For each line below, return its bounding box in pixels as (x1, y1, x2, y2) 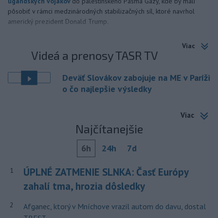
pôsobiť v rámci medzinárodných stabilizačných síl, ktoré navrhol (8, 7, 195, 16)
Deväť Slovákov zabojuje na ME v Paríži (62, 72, 210, 84)
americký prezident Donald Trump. (8, 17, 109, 26)
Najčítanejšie (75, 122, 143, 136)
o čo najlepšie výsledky (62, 83, 152, 95)
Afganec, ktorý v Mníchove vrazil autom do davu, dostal (23, 201, 206, 211)
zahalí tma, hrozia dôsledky (23, 180, 145, 193)
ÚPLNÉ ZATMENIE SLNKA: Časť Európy (23, 165, 188, 179)
